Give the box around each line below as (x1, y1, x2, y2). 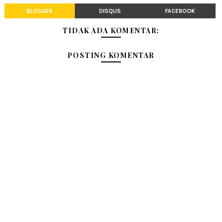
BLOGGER (26, 7, 53, 14)
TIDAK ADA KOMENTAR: (62, 25, 160, 35)
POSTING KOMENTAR (67, 50, 155, 60)
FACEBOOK (165, 7, 196, 14)
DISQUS (99, 7, 121, 14)
